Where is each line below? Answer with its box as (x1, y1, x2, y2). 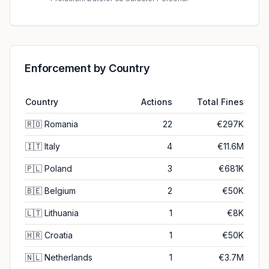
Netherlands (44, 252, 92, 262)
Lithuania (44, 208, 79, 218)
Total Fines (197, 97, 244, 107)
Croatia (44, 230, 73, 240)
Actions (141, 97, 172, 107)
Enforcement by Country (25, 62, 150, 74)
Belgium (44, 186, 76, 196)
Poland (44, 163, 72, 174)
